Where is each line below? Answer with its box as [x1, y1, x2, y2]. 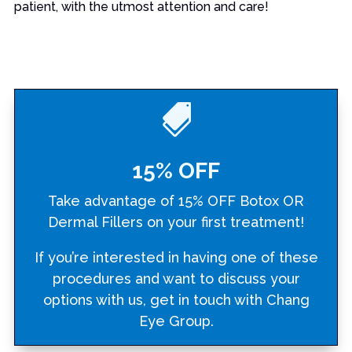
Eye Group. [138, 313, 214, 330]
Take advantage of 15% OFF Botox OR [48, 192, 304, 210]
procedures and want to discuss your [52, 270, 300, 288]
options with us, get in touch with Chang [42, 291, 310, 309]
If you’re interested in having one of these [34, 249, 318, 266]
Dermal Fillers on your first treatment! [48, 214, 304, 231]
